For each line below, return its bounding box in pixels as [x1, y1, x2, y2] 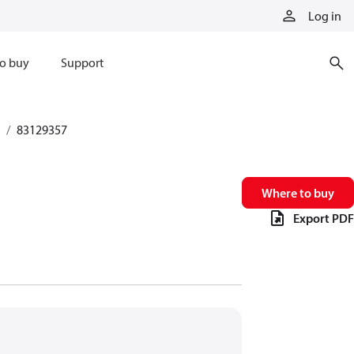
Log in [308, 8, 341, 24]
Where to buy [262, 185, 334, 201]
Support [60, 55, 104, 70]
